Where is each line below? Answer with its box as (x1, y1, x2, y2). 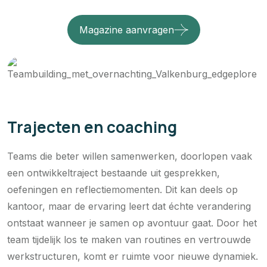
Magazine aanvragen (79, 23, 174, 36)
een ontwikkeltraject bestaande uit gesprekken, (7, 166, 220, 179)
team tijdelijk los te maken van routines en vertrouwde (7, 233, 251, 246)
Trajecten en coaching (7, 116, 177, 138)
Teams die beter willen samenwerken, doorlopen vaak (7, 150, 252, 162)
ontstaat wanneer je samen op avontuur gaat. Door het (7, 216, 257, 229)
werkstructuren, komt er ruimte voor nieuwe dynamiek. (7, 250, 258, 262)
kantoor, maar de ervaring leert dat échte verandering (7, 200, 251, 212)
